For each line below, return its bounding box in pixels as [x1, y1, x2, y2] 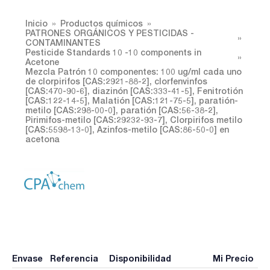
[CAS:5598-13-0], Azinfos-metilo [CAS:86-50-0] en [25, 124, 229, 134]
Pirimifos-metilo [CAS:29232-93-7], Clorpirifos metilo [25, 114, 242, 125]
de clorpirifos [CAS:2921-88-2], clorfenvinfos [25, 75, 207, 86]
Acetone [25, 56, 59, 67]
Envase [12, 253, 43, 264]
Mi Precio [212, 253, 254, 264]
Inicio [25, 17, 48, 28]
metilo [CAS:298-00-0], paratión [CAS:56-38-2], [25, 104, 218, 115]
